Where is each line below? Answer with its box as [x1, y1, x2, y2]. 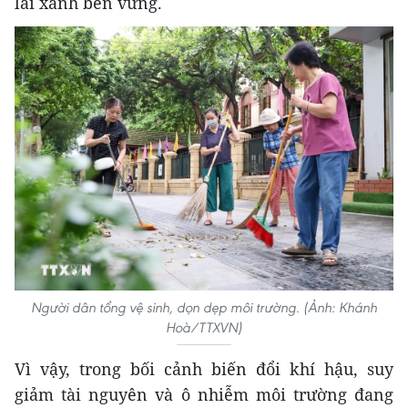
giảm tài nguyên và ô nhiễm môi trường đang [15, 382, 393, 405]
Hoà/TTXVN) [166, 318, 242, 336]
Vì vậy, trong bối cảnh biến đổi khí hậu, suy [15, 357, 393, 380]
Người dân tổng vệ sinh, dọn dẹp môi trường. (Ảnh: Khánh [31, 298, 377, 316]
